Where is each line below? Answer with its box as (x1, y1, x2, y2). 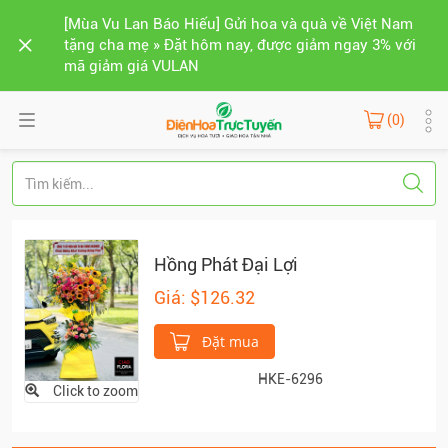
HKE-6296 (257, 371, 323, 387)
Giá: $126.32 (154, 287, 255, 308)
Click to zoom (53, 383, 138, 400)
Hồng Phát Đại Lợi (154, 254, 298, 275)
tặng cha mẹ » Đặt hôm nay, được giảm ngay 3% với (64, 36, 416, 54)
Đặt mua (198, 332, 259, 351)
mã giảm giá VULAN (64, 57, 199, 75)
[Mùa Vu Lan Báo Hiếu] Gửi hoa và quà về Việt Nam (64, 15, 413, 33)
